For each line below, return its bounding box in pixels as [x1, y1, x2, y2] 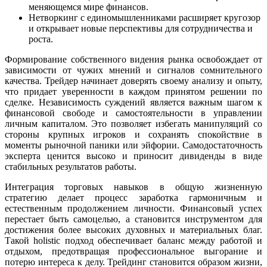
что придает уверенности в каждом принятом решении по [5, 86, 262, 97]
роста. [29, 33, 53, 44]
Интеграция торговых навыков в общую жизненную [5, 181, 262, 192]
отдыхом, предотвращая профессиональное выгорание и [5, 246, 262, 256]
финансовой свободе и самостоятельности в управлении [5, 107, 262, 118]
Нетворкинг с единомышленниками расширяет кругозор [29, 12, 260, 23]
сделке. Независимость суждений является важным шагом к [5, 97, 262, 107]
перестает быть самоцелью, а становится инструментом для [5, 213, 262, 224]
